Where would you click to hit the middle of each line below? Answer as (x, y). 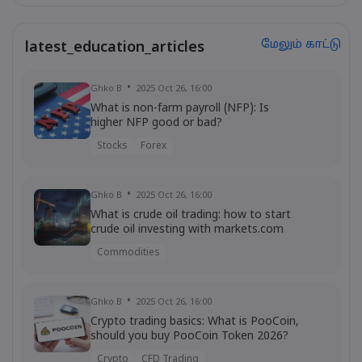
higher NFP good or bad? (156, 123)
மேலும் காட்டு (301, 45)
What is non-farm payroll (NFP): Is (180, 109)
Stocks (112, 146)
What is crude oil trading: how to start (191, 215)
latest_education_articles (115, 48)
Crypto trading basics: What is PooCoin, (195, 322)
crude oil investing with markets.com (187, 230)
